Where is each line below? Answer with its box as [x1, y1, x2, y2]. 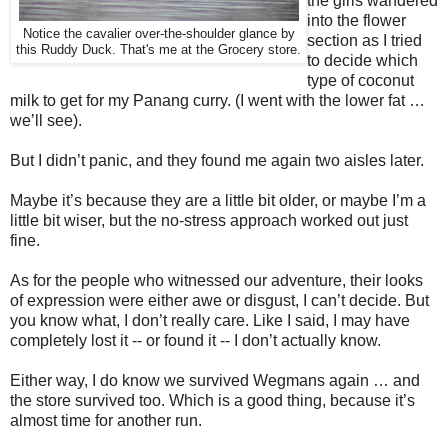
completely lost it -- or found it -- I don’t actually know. [10, 331, 381, 349]
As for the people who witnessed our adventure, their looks [10, 271, 423, 289]
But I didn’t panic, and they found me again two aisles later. [10, 151, 424, 169]
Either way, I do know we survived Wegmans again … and [10, 371, 420, 389]
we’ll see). [10, 111, 82, 129]
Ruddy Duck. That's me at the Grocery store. [41, 42, 301, 57]
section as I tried [307, 31, 422, 49]
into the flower [307, 11, 406, 29]
